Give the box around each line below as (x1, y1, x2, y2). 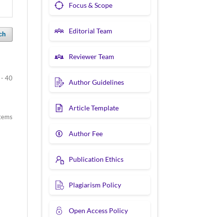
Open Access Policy (69, 206, 128, 215)
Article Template (69, 103, 119, 112)
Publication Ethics (69, 155, 124, 163)
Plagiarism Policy (69, 180, 121, 189)
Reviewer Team (69, 52, 114, 61)
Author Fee (69, 129, 103, 138)
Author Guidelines (69, 77, 124, 86)
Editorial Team (69, 26, 112, 35)
